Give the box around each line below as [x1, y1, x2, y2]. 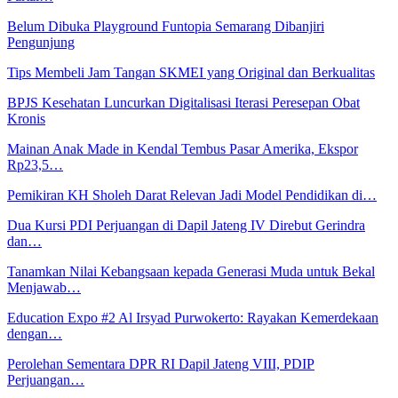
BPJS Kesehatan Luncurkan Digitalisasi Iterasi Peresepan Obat [7, 94, 360, 110]
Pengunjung [7, 34, 75, 50]
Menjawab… [7, 279, 81, 295]
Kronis [7, 110, 45, 126]
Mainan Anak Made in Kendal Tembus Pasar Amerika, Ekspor [7, 140, 358, 156]
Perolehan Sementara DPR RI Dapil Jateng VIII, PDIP [7, 355, 314, 371]
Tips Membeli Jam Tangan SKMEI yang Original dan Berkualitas [7, 64, 375, 80]
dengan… [7, 325, 62, 341]
